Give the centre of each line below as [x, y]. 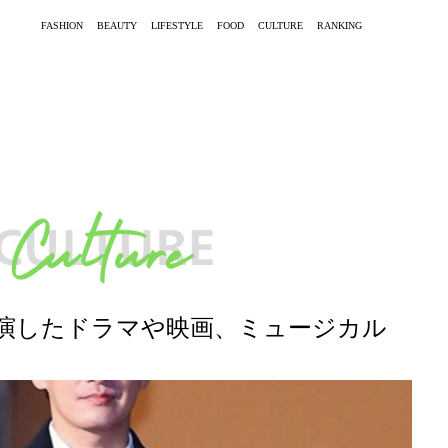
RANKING [339, 25]
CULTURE [280, 25]
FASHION [62, 25]
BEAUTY [117, 25]
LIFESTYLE [177, 25]
